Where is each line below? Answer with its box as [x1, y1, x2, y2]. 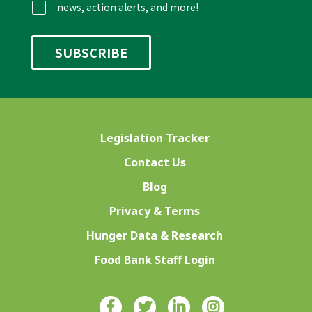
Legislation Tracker [100, 130, 210, 146]
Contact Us [123, 155, 186, 171]
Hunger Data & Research [86, 228, 224, 244]
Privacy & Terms [109, 203, 201, 219]
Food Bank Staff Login [94, 252, 215, 268]
